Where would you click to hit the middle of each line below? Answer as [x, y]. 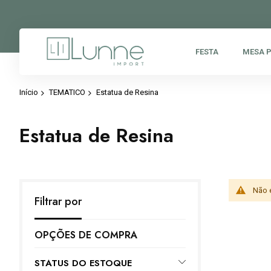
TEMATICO [67, 92]
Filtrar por [58, 201]
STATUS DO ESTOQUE [83, 263]
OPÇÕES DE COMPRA [86, 235]
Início [29, 92]
